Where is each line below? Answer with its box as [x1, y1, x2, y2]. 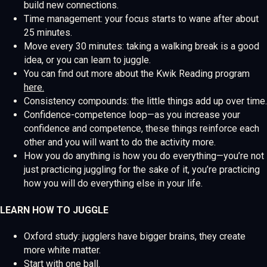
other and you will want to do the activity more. [24, 136, 216, 148]
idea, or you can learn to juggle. [24, 54, 151, 66]
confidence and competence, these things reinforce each [24, 123, 259, 135]
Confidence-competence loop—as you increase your [24, 109, 240, 121]
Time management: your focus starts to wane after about [24, 13, 259, 25]
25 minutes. [24, 27, 72, 39]
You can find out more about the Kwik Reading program [24, 68, 250, 80]
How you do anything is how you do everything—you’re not [24, 150, 264, 162]
